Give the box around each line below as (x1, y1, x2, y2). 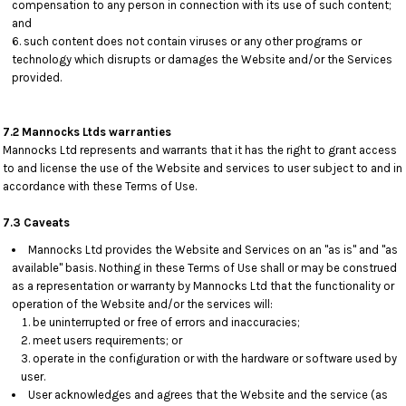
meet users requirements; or (33, 333, 182, 347)
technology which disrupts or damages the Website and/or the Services (12, 53, 392, 66)
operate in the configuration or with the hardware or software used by (33, 352, 397, 365)
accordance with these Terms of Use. (3, 179, 197, 193)
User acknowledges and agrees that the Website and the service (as (28, 388, 388, 401)
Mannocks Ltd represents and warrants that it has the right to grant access (3, 143, 397, 157)
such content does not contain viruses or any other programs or (24, 34, 362, 48)
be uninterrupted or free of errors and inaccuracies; (33, 315, 300, 329)
